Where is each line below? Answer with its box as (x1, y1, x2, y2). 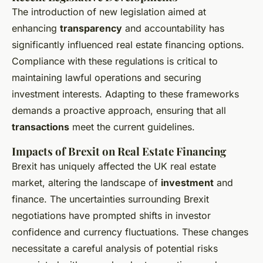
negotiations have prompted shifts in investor (12, 210, 211, 222)
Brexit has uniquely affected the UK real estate (12, 160, 216, 173)
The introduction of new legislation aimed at (12, 6, 206, 18)
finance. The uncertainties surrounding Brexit (12, 193, 209, 205)
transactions (12, 121, 69, 133)
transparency (60, 22, 122, 35)
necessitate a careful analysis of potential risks (12, 242, 218, 255)
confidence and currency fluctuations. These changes (12, 226, 248, 238)
